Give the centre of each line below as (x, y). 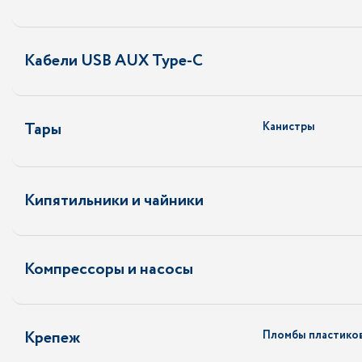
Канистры (289, 127)
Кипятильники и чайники (114, 201)
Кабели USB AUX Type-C (114, 61)
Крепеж (52, 338)
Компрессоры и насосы (109, 269)
